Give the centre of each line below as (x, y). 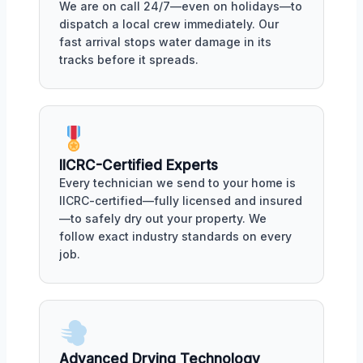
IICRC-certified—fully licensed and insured (181, 200)
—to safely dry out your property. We (163, 218)
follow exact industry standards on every (175, 236)
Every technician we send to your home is (177, 182)
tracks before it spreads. (129, 59)
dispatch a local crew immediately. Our (169, 23)
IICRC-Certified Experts (139, 165)
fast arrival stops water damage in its (165, 41)
